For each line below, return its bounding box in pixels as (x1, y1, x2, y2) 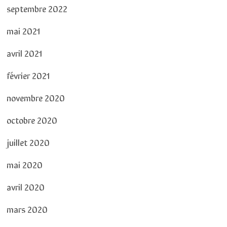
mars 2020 (6, 202, 48, 215)
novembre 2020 (6, 90, 65, 104)
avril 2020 (6, 179, 45, 193)
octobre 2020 (6, 112, 57, 126)
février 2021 (6, 68, 50, 82)
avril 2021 (6, 46, 42, 59)
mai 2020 (6, 157, 43, 171)
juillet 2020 (6, 135, 50, 148)
